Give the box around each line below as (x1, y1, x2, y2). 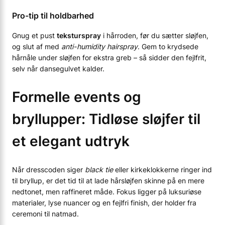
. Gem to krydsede (138, 42, 198, 51)
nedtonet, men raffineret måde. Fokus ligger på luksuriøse (12, 187, 201, 196)
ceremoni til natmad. (12, 209, 79, 218)
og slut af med (12, 42, 61, 51)
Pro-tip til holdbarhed (12, 10, 94, 21)
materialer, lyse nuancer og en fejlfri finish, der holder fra (12, 198, 196, 207)
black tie (85, 165, 113, 174)
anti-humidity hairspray (61, 42, 138, 51)
